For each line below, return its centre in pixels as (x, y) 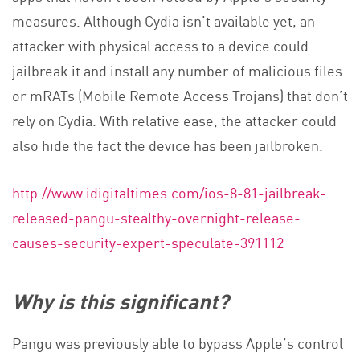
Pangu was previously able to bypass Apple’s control (178, 343)
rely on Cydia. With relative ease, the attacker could (174, 119)
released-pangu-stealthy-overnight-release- (156, 217)
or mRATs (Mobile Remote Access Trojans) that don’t (180, 94)
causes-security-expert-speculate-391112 (148, 241)
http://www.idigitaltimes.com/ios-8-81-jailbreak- (169, 192)
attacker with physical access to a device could (160, 45)
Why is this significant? (121, 300)
